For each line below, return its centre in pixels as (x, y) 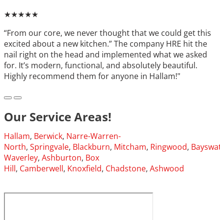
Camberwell (41, 168)
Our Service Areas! (58, 116)
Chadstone (126, 168)
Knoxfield (84, 168)
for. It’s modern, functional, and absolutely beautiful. (101, 65)
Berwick (48, 136)
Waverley (21, 157)
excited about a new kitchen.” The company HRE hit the (106, 43)
